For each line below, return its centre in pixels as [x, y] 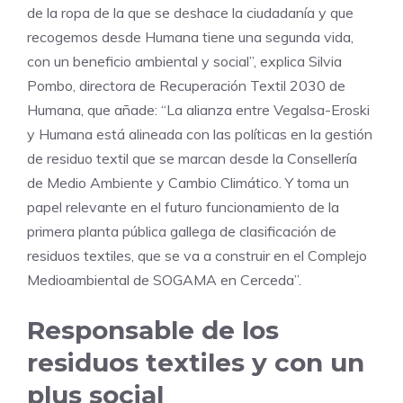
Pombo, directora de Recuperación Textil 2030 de [186, 86]
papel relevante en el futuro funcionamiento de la [183, 207]
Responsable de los [153, 331]
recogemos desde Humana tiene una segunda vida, [190, 37]
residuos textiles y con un [196, 363]
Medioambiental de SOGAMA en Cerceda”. [164, 280]
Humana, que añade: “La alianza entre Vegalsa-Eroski [198, 110]
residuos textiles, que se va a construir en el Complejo [197, 256]
